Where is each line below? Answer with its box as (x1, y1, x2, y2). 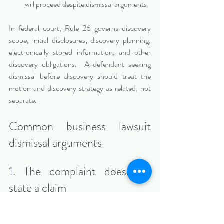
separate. (9, 94, 37, 106)
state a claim (9, 179, 66, 197)
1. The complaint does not (9, 163, 151, 180)
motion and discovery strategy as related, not (9, 82, 151, 94)
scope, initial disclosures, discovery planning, (9, 34, 151, 46)
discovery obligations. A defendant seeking (9, 58, 151, 70)
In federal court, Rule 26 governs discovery (9, 22, 151, 34)
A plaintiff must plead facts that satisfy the (9, 208, 151, 220)
